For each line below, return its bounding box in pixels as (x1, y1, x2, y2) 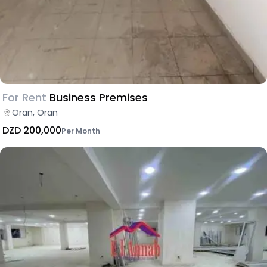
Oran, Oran (12, 106, 58, 119)
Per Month (61, 125, 100, 136)
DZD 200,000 (2, 123, 61, 137)
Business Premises (49, 89, 148, 105)
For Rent (2, 89, 46, 105)
